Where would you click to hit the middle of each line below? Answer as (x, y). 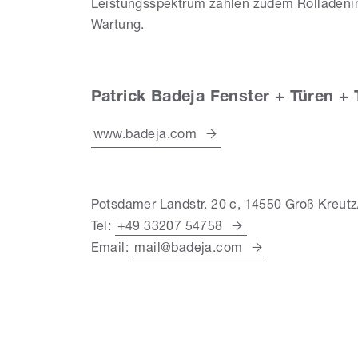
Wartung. (117, 26)
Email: (111, 249)
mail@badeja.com (189, 249)
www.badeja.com (145, 135)
